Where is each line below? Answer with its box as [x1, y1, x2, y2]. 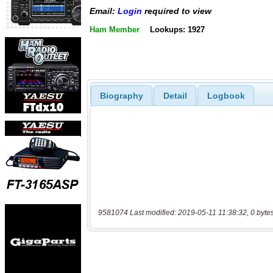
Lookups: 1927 [149, 24, 205, 34]
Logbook [207, 90, 245, 101]
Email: [90, 6, 118, 16]
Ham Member [90, 24, 140, 34]
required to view [142, 6, 211, 16]
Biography [99, 90, 143, 101]
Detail [163, 90, 187, 101]
